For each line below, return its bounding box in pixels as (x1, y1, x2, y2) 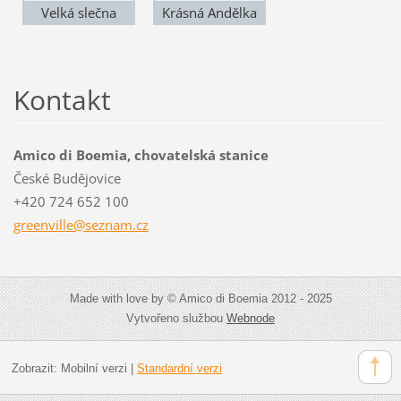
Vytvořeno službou (126, 311, 226, 326)
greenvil (13, 216, 63, 235)
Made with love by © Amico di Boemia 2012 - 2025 (69, 292, 332, 306)
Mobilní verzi (60, 361, 127, 375)
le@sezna (62, 216, 120, 235)
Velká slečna (40, 4, 116, 22)
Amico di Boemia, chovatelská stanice (13, 146, 269, 165)
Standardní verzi (136, 361, 222, 375)
